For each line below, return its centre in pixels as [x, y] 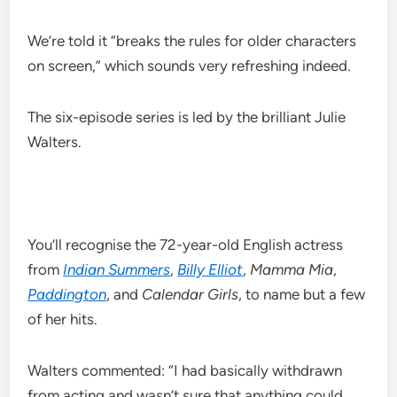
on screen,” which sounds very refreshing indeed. [190, 66]
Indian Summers [117, 270]
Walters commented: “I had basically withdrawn [185, 371]
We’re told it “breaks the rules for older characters [192, 41]
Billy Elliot [210, 270]
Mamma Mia [292, 270]
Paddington [67, 295]
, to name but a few [302, 295]
